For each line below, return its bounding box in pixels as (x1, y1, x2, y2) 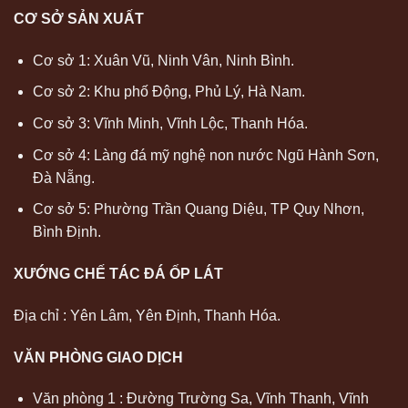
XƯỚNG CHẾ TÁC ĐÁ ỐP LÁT (14, 266, 223, 281)
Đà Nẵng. (32, 169, 95, 186)
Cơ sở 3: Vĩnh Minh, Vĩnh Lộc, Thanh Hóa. (32, 116, 308, 132)
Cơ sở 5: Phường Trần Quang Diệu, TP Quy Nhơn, (32, 201, 364, 218)
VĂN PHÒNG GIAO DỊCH (14, 349, 183, 365)
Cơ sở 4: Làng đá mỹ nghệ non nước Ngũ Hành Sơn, (32, 147, 379, 163)
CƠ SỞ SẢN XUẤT (14, 11, 144, 27)
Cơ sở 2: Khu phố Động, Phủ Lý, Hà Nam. (32, 84, 305, 100)
